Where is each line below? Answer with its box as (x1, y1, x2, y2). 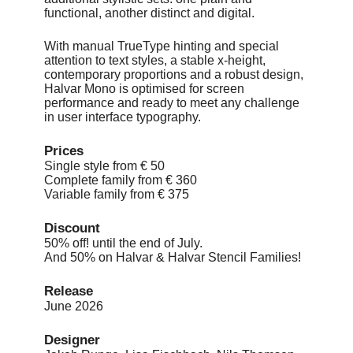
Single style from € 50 (44, 159, 165, 173)
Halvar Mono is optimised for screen (44, 82, 244, 96)
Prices (44, 143, 84, 159)
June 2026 (44, 299, 103, 314)
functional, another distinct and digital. (44, 6, 255, 20)
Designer (44, 333, 100, 348)
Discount (44, 221, 100, 236)
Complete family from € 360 (44, 173, 197, 188)
